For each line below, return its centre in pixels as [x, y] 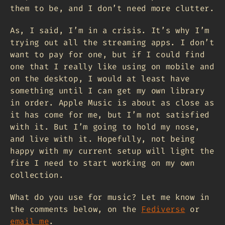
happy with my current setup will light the [112, 151]
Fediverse [163, 209]
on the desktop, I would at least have [100, 78]
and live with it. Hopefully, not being [102, 139]
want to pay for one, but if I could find [107, 54]
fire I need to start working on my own [102, 163]
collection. [37, 175]
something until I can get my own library [107, 90]
